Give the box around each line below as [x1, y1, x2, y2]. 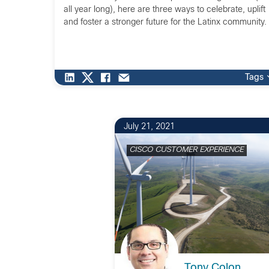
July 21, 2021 [123, 123, 175, 131]
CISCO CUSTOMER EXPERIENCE [129, 147, 244, 154]
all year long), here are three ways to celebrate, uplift [63, 6, 265, 14]
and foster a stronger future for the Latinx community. [63, 19, 267, 26]
